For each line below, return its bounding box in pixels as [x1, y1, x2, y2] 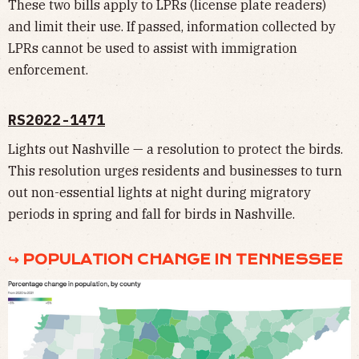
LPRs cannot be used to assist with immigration [8, 39, 297, 56]
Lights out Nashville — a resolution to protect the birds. [8, 140, 343, 157]
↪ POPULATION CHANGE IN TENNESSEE [8, 251, 343, 268]
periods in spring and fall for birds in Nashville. [8, 205, 295, 222]
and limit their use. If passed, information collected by [8, 18, 336, 34]
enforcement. [8, 61, 88, 78]
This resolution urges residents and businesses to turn [8, 162, 342, 179]
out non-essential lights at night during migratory [8, 184, 311, 200]
